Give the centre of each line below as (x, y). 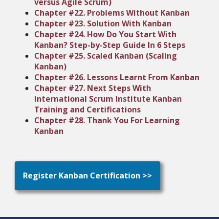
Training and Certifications (88, 109)
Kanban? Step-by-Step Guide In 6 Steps (110, 45)
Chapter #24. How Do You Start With (105, 34)
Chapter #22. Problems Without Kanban (112, 13)
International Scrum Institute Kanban (108, 99)
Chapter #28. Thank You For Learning (107, 120)
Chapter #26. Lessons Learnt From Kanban (117, 77)
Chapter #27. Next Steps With (93, 88)
